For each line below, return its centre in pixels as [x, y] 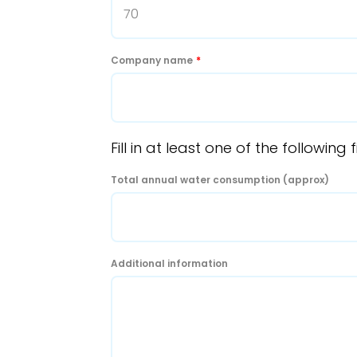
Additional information [169, 263]
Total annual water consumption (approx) [220, 179]
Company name [152, 60]
